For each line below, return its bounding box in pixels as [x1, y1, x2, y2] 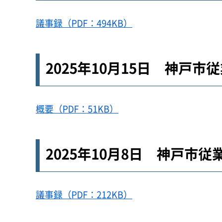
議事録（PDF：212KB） [36, 188, 132, 201]
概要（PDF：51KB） [36, 102, 118, 115]
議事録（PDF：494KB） [36, 16, 132, 30]
